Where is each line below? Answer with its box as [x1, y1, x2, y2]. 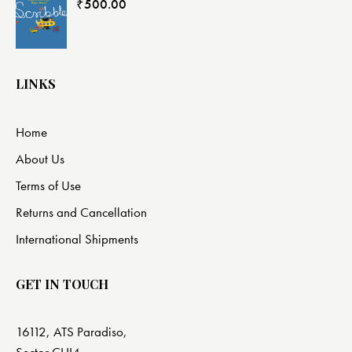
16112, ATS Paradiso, [16, 322, 127, 340]
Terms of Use [16, 176, 81, 194]
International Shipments [16, 229, 138, 247]
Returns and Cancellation [16, 203, 147, 221]
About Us [16, 149, 64, 167]
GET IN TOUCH [16, 275, 108, 292]
